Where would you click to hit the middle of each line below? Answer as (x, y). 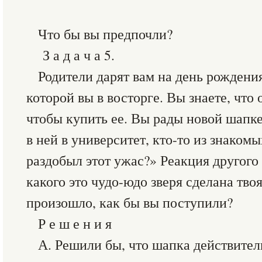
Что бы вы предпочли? (105, 34)
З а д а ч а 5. (76, 55)
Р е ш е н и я (75, 223)
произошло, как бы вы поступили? (130, 202)
